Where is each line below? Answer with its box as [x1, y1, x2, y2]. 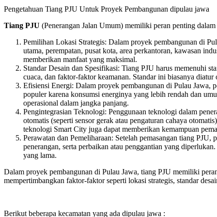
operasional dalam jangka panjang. [23, 99, 129, 108]
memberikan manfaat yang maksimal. [23, 55, 137, 64]
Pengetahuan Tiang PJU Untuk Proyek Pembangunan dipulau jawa [4, 5, 209, 14]
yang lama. [23, 151, 57, 160]
